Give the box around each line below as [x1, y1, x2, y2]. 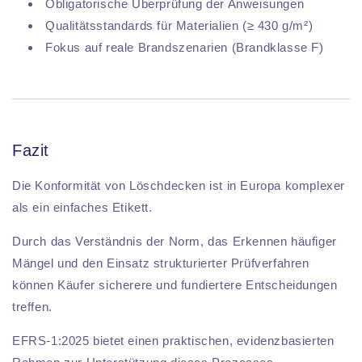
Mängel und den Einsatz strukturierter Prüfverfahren [12, 255, 309, 270]
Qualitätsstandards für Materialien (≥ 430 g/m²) [45, 19, 314, 33]
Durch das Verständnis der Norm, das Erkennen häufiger [12, 234, 337, 248]
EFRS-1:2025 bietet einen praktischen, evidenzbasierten [12, 333, 335, 347]
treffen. [12, 299, 53, 314]
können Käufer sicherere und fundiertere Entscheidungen [12, 277, 338, 292]
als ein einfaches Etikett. [12, 200, 153, 214]
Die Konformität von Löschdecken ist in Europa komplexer [12, 178, 346, 192]
